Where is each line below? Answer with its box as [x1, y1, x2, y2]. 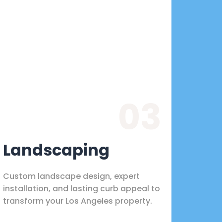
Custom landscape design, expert [3, 170, 140, 182]
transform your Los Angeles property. [3, 195, 152, 207]
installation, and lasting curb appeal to [3, 182, 160, 194]
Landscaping [3, 138, 110, 161]
